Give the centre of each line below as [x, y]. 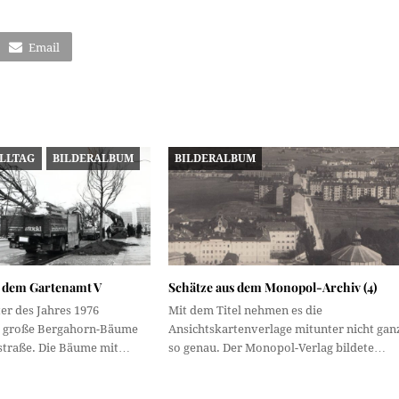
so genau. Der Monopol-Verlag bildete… [277, 347]
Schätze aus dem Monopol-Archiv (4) [272, 287]
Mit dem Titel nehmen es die [245, 310]
